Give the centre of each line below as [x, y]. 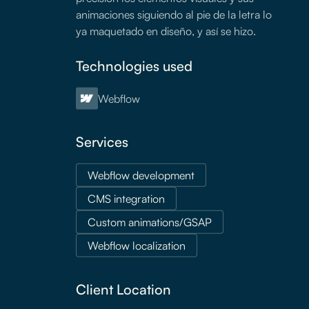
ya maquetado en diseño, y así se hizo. [166, 31]
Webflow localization [136, 245]
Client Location [123, 289]
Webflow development [141, 175]
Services [102, 141]
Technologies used [134, 66]
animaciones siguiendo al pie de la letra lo [173, 14]
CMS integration [126, 198]
